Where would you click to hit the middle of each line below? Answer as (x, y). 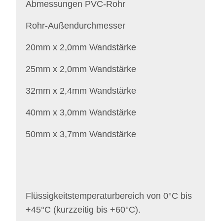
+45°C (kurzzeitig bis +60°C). (83, 210)
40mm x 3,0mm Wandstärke (81, 112)
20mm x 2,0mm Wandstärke (81, 47)
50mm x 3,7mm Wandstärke (81, 134)
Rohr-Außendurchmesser (75, 26)
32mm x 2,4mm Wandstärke (81, 91)
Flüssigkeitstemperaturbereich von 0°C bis (109, 196)
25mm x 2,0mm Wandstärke (81, 69)
